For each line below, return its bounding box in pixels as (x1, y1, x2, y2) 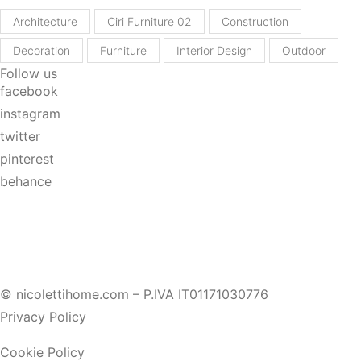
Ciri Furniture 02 (107, 15, 192, 28)
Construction (222, 15, 288, 28)
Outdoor (282, 44, 326, 57)
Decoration (13, 44, 70, 57)
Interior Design (176, 44, 252, 57)
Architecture (13, 15, 77, 28)
